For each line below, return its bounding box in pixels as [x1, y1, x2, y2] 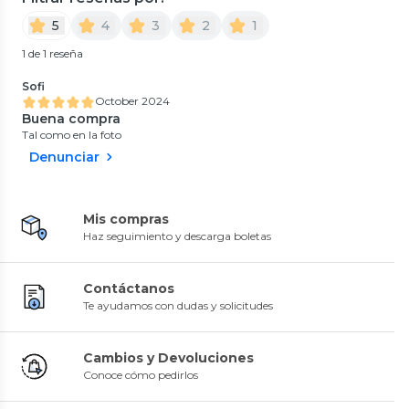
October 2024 [95, 93, 170, 108]
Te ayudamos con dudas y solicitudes [83, 298, 273, 312]
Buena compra [22, 110, 121, 127]
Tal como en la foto [22, 127, 121, 142]
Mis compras [83, 210, 169, 227]
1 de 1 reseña [22, 46, 83, 60]
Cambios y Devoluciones [83, 349, 254, 366]
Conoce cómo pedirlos [83, 367, 198, 382]
